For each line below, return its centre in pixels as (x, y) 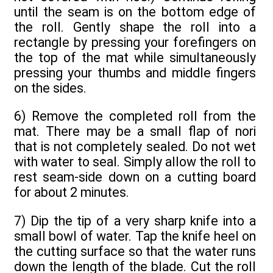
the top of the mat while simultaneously (135, 57)
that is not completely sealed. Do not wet (135, 147)
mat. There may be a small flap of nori (135, 132)
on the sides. (50, 88)
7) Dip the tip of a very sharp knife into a (135, 221)
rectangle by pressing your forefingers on (135, 42)
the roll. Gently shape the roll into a (135, 27)
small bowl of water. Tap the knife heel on (135, 236)
